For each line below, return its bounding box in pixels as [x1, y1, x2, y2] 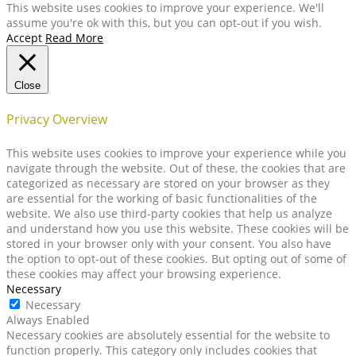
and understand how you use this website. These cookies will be [6, 220, 349, 236]
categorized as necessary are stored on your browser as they [6, 175, 330, 191]
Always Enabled [6, 311, 90, 327]
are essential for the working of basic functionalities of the [6, 190, 317, 206]
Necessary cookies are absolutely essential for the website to [6, 327, 330, 342]
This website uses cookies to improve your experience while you [6, 145, 346, 161]
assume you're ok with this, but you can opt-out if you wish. [6, 15, 322, 31]
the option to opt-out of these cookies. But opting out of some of [6, 250, 346, 266]
